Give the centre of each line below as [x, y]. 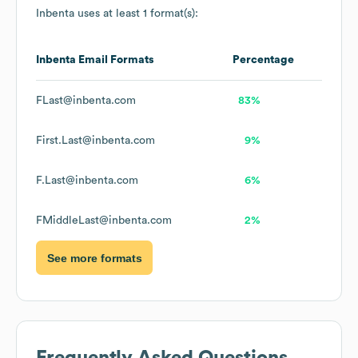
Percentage [263, 60]
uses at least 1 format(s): [136, 14]
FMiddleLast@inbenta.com [104, 221]
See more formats [94, 258]
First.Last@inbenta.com [95, 141]
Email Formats [115, 60]
